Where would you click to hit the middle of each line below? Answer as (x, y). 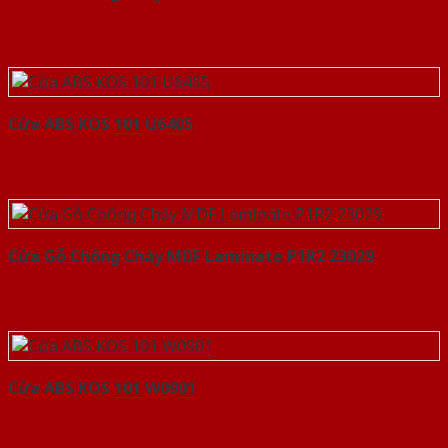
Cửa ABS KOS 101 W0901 (102, 388)
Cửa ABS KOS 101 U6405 (100, 124)
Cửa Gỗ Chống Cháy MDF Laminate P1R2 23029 (191, 256)
